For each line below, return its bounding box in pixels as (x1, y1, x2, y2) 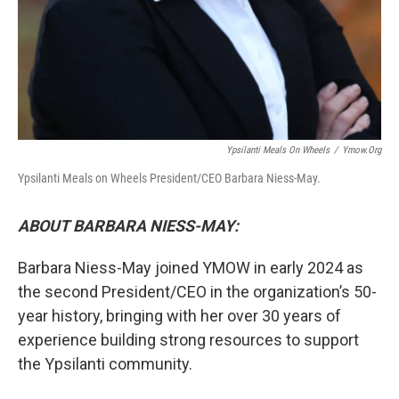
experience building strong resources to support (18, 330, 359, 349)
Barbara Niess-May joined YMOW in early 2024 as (18, 257, 363, 277)
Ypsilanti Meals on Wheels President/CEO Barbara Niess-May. (18, 170, 321, 185)
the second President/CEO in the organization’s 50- (18, 281, 377, 301)
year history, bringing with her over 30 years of (18, 305, 341, 325)
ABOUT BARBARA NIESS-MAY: (18, 216, 239, 235)
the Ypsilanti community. (18, 354, 192, 373)
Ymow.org (342, 143, 381, 156)
